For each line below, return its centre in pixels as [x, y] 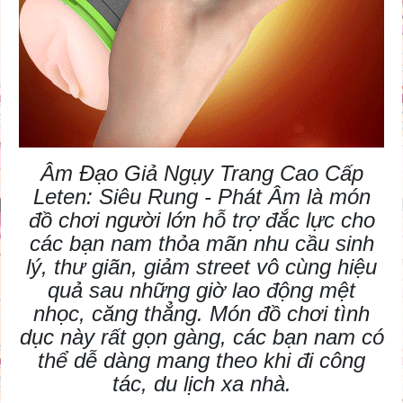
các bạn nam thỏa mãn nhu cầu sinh [201, 244]
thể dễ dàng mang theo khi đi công [201, 361]
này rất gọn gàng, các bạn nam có [219, 337]
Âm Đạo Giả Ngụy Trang [157, 174]
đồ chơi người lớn [112, 220]
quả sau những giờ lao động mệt [201, 291]
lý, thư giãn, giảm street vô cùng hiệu [201, 267]
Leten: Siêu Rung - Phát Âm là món [201, 197]
